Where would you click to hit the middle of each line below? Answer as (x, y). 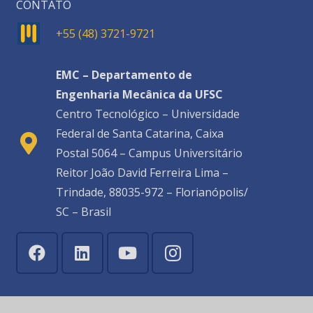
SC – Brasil (83, 212)
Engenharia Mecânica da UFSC (139, 94)
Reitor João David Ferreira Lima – (142, 173)
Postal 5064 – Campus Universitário (149, 153)
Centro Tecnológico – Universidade (147, 114)
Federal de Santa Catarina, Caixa (139, 133)
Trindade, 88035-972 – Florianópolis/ (152, 192)
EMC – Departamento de (124, 75)
